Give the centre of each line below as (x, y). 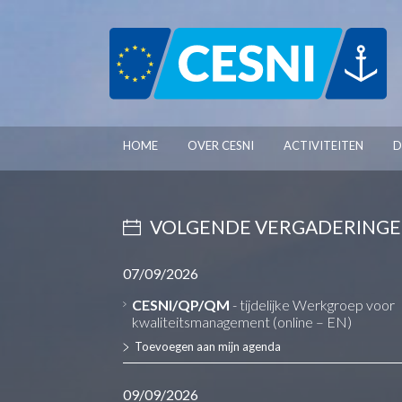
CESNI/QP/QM (181, 305)
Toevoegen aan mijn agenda (208, 346)
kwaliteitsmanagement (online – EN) (242, 322)
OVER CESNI (221, 145)
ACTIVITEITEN (323, 145)
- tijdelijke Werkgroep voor (313, 305)
